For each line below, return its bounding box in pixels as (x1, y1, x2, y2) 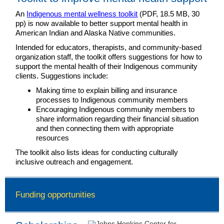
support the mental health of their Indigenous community (15, 62, 198, 70)
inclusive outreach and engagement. (15, 157, 133, 166)
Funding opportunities (15, 190, 96, 199)
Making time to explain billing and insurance (36, 86, 177, 94)
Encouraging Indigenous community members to (36, 105, 195, 113)
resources (36, 133, 69, 142)
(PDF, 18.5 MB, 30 (137, 9, 200, 18)
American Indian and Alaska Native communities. (15, 28, 176, 37)
